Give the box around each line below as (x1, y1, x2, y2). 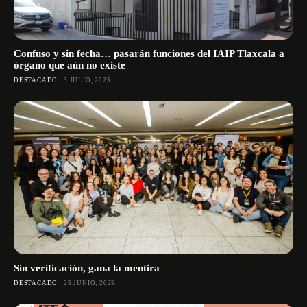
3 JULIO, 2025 (64, 76, 111, 84)
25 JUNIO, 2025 (64, 280, 116, 287)
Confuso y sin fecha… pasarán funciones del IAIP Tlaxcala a (14, 47, 284, 59)
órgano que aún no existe (14, 59, 125, 71)
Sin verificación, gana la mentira (14, 262, 160, 274)
